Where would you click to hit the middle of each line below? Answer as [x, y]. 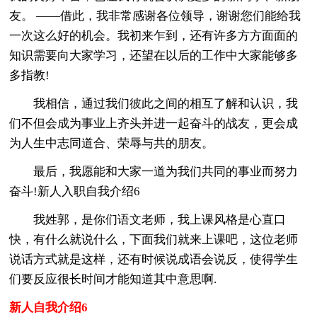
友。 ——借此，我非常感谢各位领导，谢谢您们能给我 [155, 16]
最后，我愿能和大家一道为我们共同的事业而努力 [154, 171]
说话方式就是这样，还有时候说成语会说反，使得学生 [154, 259]
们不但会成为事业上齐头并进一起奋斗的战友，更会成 [154, 123]
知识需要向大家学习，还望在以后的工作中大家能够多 [154, 55]
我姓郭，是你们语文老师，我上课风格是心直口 [148, 219]
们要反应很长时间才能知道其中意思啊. [113, 279]
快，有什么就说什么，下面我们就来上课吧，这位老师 [154, 239]
